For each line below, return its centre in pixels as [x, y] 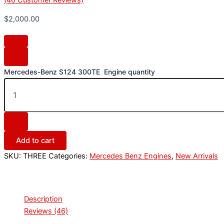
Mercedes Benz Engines [130, 156]
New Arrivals [197, 156]
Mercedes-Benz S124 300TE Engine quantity [79, 71]
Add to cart [35, 140]
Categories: [69, 156]
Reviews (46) [46, 211]
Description [43, 199]
